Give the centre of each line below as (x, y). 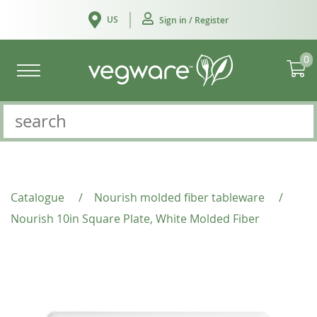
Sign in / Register (194, 20)
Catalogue (38, 197)
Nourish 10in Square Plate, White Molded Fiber (135, 219)
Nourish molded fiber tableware (179, 197)
